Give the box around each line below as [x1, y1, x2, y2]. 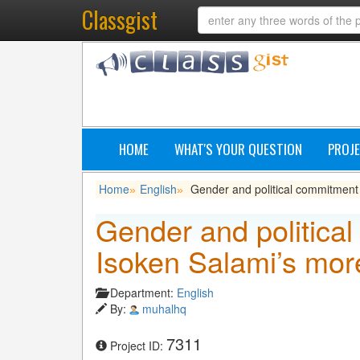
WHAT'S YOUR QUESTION [174, 139, 302, 159]
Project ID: [110, 337, 166, 354]
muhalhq [142, 301, 186, 317]
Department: [110, 284, 177, 301]
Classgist [82, 3, 157, 36]
